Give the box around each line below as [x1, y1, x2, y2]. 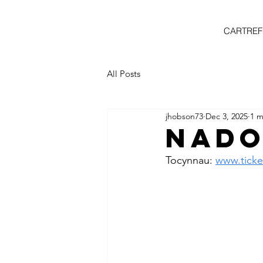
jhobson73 [166, 110, 203, 122]
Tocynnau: [166, 154, 215, 167]
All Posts [107, 68, 140, 79]
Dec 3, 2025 [205, 110, 248, 122]
